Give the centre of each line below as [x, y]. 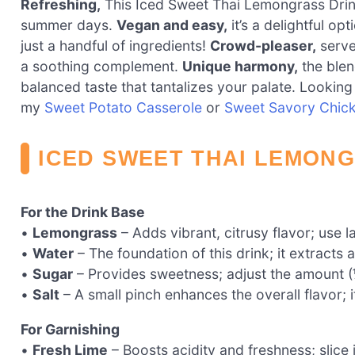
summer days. [69, 25]
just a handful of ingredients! [115, 46]
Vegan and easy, [172, 25]
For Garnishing [70, 329]
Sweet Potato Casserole [123, 108]
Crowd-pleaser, [263, 46]
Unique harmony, [240, 67]
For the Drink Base [83, 212]
